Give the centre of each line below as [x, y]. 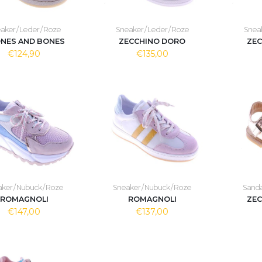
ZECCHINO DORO [152, 41]
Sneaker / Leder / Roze [152, 30]
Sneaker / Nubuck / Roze [152, 187]
